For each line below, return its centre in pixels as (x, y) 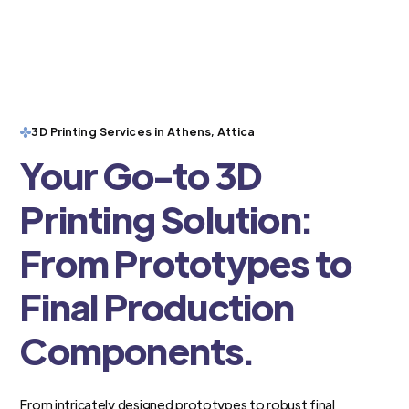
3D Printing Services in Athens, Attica (143, 132)
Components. (137, 350)
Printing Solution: (166, 219)
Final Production (157, 306)
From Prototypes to (186, 262)
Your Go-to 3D (141, 175)
